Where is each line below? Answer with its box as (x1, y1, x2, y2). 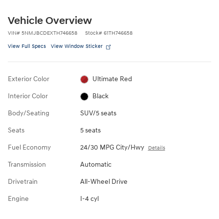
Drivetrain (8, 177, 38, 186)
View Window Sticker (51, 43, 103, 50)
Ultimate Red (92, 75, 132, 84)
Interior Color (8, 92, 48, 101)
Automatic (80, 160, 111, 169)
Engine (8, 195, 29, 203)
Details (148, 145, 165, 152)
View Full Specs (8, 43, 46, 50)
